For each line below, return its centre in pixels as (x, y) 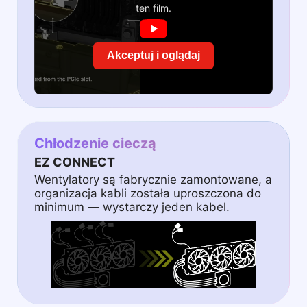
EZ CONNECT (75, 162)
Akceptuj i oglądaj (153, 56)
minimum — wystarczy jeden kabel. (132, 207)
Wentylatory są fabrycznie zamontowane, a (153, 180)
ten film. (153, 8)
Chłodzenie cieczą (95, 144)
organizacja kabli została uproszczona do (148, 194)
